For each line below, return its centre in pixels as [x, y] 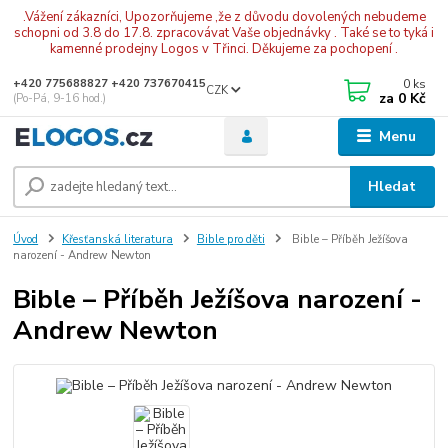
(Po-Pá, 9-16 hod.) [60, 98]
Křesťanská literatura [117, 239]
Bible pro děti [230, 239]
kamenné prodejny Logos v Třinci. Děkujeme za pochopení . [224, 48]
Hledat [392, 186]
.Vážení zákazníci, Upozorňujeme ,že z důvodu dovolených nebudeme [224, 16]
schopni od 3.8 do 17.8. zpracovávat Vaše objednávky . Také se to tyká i [224, 32]
